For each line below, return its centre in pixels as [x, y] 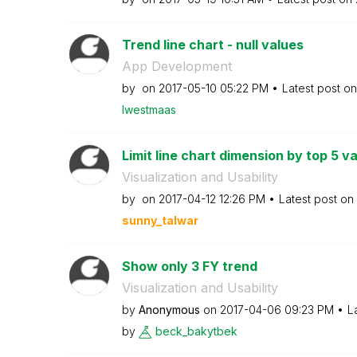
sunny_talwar [160, 220]
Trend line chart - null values [212, 44]
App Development [177, 66]
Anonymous [169, 309]
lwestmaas [149, 109]
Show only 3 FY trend [189, 266]
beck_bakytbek [196, 331]
